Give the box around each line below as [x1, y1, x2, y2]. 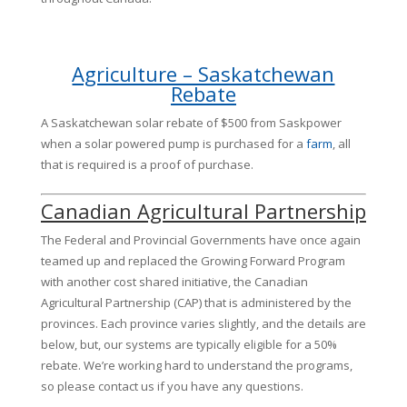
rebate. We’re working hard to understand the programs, [40, 357, 352, 373]
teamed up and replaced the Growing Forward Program [40, 253, 345, 269]
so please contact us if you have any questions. [40, 378, 303, 394]
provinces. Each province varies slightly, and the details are [40, 315, 366, 332]
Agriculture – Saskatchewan [72, 60, 335, 87]
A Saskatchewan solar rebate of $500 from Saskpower [40, 114, 342, 131]
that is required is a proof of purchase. [40, 156, 253, 173]
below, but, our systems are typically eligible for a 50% [40, 336, 337, 352]
